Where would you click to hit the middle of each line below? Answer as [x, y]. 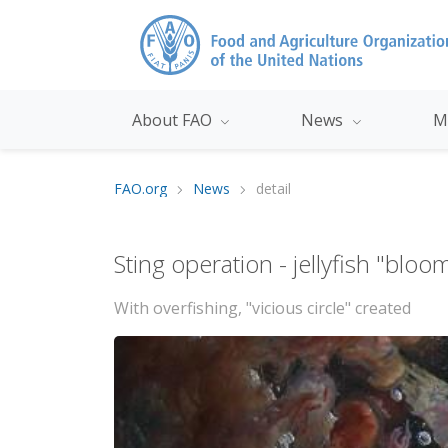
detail [273, 189]
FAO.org [140, 189]
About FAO [173, 119]
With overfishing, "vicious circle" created [262, 308]
